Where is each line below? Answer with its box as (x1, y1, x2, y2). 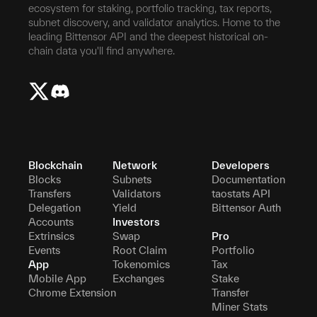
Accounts (28, 215, 74, 228)
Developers (211, 158, 270, 171)
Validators (113, 187, 161, 200)
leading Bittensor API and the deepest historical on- (28, 30, 268, 42)
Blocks (28, 173, 61, 185)
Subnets (113, 173, 152, 185)
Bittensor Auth (211, 201, 281, 214)
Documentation (211, 173, 285, 185)
